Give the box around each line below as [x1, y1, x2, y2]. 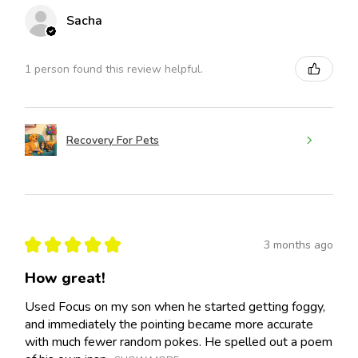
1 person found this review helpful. [25, 61, 203, 77]
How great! [25, 268, 105, 288]
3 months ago [264, 237, 333, 253]
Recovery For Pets [66, 132, 159, 148]
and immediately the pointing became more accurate [25, 316, 313, 334]
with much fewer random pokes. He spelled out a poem [25, 333, 332, 352]
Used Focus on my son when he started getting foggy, [25, 298, 325, 316]
